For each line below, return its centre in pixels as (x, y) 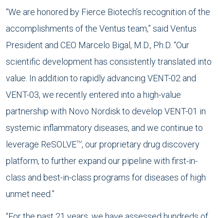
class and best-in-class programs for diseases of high (106, 177)
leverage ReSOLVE (41, 144)
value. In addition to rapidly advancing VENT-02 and (101, 78)
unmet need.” (30, 194)
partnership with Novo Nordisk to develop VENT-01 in (106, 111)
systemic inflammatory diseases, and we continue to (104, 128)
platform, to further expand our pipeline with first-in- (102, 161)
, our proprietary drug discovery (141, 144)
